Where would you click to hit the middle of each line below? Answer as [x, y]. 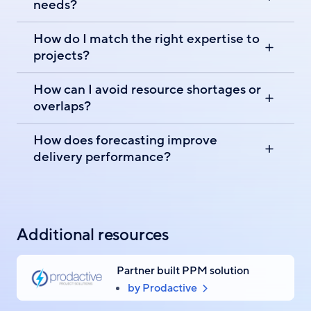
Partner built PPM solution [183, 271]
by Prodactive [163, 288]
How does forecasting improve [125, 141]
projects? [61, 55]
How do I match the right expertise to [146, 39]
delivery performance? [102, 157]
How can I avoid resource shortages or [147, 89]
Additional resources [93, 235]
